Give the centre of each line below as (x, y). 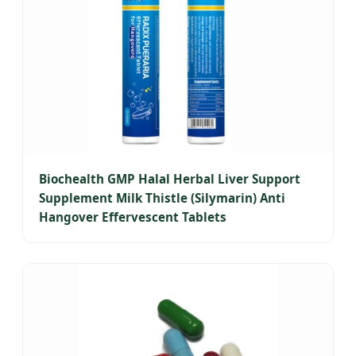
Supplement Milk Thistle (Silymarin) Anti (162, 198)
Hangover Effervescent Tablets (133, 217)
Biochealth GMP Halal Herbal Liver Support (170, 179)
